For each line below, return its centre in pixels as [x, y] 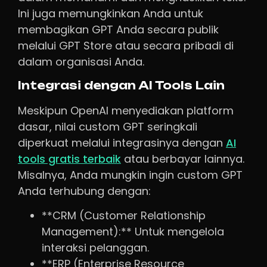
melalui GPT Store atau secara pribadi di [126, 46]
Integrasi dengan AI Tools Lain [121, 85]
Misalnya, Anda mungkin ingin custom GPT [130, 175]
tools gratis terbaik [69, 159]
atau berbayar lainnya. [183, 159]
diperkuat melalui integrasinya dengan [122, 142]
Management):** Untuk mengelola [133, 232]
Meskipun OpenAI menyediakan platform [126, 110]
